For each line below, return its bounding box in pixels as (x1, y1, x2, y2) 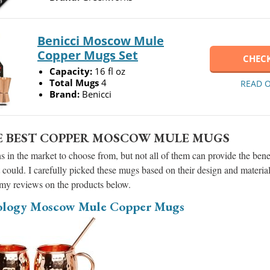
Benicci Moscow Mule (37, 32, 164, 49)
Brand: (49, 87, 82, 100)
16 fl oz (95, 64, 125, 77)
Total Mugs (49, 76, 101, 89)
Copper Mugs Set (37, 46, 138, 63)
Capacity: (49, 64, 95, 77)
